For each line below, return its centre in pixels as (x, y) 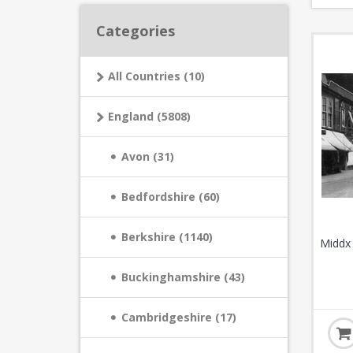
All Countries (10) (156, 76)
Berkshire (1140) (167, 237)
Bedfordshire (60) (171, 197)
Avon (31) (148, 156)
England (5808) (149, 116)
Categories (136, 31)
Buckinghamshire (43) (183, 277)
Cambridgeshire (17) (179, 317)
